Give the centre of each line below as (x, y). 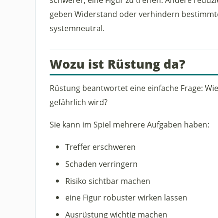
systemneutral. (77, 28)
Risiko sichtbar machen (108, 181)
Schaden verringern (101, 164)
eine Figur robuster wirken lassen (126, 198)
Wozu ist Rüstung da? (117, 64)
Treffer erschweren (100, 147)
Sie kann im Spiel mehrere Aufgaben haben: (129, 125)
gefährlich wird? (78, 102)
